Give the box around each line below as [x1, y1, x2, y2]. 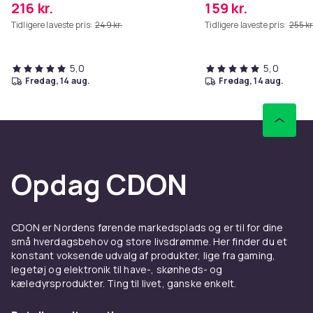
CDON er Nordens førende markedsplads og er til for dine [11, 220, 284, 234]
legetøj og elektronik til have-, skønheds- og [11, 262, 223, 276]
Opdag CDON [11, 164, 187, 203]
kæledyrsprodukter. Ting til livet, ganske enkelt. [11, 276, 237, 290]
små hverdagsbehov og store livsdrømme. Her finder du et [11, 234, 288, 248]
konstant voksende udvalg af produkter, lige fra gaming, [11, 248, 276, 262]
